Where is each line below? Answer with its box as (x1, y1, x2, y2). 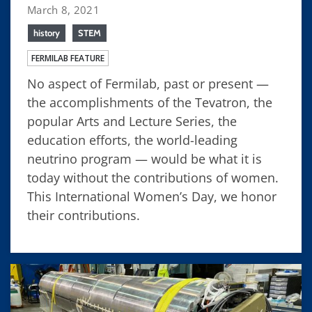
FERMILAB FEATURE (31, 52, 104, 64)
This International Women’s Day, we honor (27, 187, 276, 205)
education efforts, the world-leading (27, 131, 237, 148)
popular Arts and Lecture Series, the (27, 112, 237, 130)
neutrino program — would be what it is (27, 150, 262, 167)
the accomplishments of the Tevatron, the (27, 93, 272, 111)
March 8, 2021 (27, 2, 100, 17)
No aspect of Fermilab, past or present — (27, 75, 269, 92)
